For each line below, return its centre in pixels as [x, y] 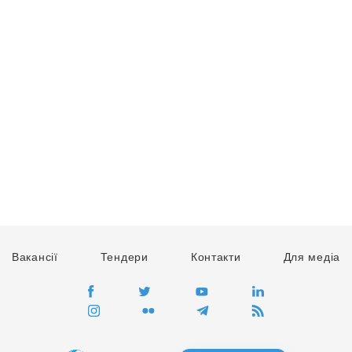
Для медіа [312, 257]
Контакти [216, 257]
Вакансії [35, 257]
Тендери [124, 257]
